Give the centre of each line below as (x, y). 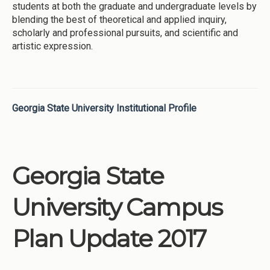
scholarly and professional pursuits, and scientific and (125, 33)
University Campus (117, 207)
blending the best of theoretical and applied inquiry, (119, 19)
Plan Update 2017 (109, 238)
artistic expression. (52, 46)
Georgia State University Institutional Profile (104, 108)
